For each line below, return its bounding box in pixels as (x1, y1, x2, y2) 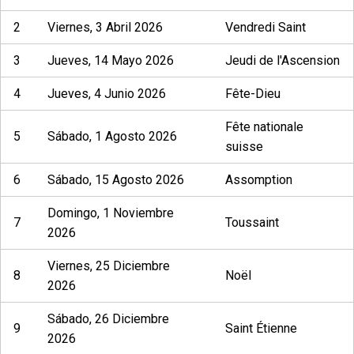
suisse (225, 139, 263, 154)
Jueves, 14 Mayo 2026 (47, 53, 174, 68)
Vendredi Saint (225, 20, 306, 35)
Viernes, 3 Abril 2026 (47, 20, 163, 35)
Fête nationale (225, 119, 303, 134)
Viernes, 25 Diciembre (47, 258, 170, 273)
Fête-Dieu (225, 86, 281, 101)
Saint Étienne (225, 321, 297, 336)
